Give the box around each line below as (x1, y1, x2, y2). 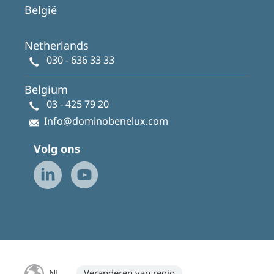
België (24, 2, 57, 17)
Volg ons (34, 141, 80, 156)
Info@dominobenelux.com (44, 114, 168, 128)
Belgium (24, 81, 68, 97)
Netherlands (24, 37, 89, 53)
